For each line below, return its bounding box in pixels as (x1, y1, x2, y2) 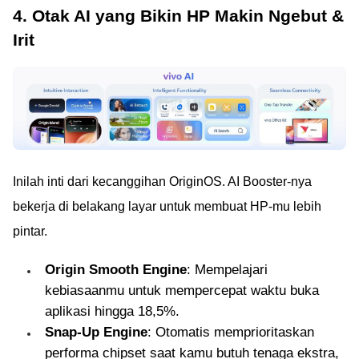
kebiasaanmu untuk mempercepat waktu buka (45, 282, 319, 298)
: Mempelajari (187, 261, 268, 277)
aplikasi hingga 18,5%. (45, 303, 179, 319)
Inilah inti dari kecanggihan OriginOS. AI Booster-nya (13, 174, 312, 188)
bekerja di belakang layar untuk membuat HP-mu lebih (13, 199, 321, 213)
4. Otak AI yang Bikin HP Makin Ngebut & (13, 6, 344, 26)
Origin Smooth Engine (45, 261, 187, 277)
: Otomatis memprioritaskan (147, 324, 314, 340)
